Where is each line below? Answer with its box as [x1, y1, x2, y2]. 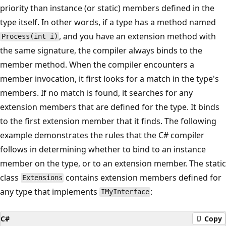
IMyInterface [100, 188, 149, 196]
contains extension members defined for [64, 172, 222, 183]
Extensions [22, 174, 63, 182]
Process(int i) [1, 32, 58, 41]
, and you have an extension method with [59, 30, 216, 42]
